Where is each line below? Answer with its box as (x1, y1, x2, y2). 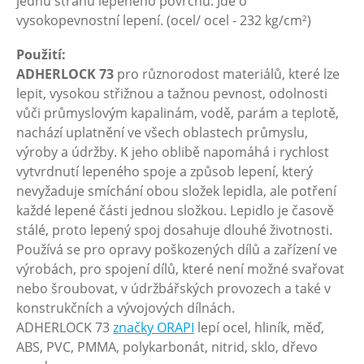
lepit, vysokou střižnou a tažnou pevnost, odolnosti (16, 84, 327, 102)
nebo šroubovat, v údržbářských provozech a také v (16, 279, 331, 297)
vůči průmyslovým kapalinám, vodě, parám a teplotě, (16, 104, 339, 122)
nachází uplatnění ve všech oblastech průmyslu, (16, 123, 308, 141)
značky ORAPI (113, 318, 194, 336)
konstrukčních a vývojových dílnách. (16, 299, 235, 317)
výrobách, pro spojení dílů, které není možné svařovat (16, 260, 344, 278)
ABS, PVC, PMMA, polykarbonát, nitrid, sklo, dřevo (16, 338, 318, 356)
